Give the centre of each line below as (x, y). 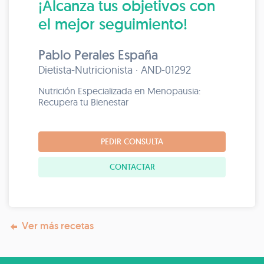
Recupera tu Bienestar (83, 102)
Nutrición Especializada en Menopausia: (119, 91)
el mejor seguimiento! (113, 24)
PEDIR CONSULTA (132, 141)
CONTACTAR (132, 167)
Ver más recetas (58, 226)
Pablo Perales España (98, 55)
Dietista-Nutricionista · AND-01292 (115, 70)
